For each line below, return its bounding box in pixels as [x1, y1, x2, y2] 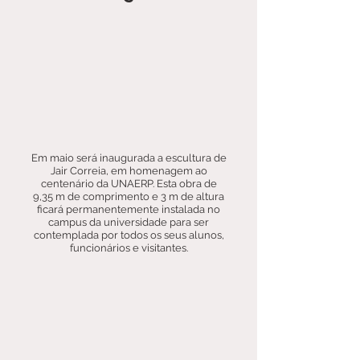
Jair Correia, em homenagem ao [50, 165, 207, 177]
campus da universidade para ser [48, 216, 209, 228]
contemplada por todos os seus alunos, [33, 229, 224, 241]
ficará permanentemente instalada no [37, 203, 220, 215]
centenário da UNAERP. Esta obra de [40, 178, 217, 190]
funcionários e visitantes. [69, 242, 188, 254]
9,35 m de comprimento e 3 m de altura [33, 190, 224, 202]
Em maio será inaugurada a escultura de [31, 152, 227, 164]
